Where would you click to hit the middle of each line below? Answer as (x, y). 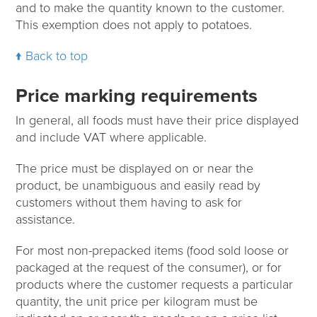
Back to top (57, 56)
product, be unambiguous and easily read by (138, 185)
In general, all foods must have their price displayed (157, 120)
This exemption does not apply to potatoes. (134, 24)
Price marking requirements (137, 96)
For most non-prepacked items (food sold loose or (152, 250)
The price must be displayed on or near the (135, 168)
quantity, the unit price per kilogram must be (137, 301)
